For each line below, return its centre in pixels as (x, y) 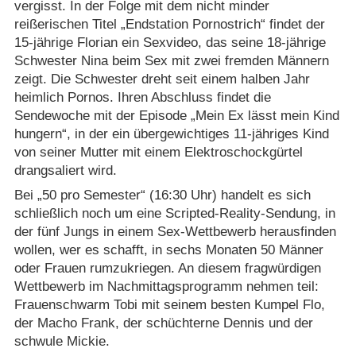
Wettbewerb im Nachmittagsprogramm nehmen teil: (166, 287)
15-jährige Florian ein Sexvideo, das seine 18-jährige (170, 42)
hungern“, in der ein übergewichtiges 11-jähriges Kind (171, 133)
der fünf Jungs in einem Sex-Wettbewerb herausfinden (175, 232)
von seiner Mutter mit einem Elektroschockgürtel (158, 152)
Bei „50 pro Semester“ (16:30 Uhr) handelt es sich (162, 195)
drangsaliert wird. (65, 170)
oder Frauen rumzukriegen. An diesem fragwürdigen (167, 269)
